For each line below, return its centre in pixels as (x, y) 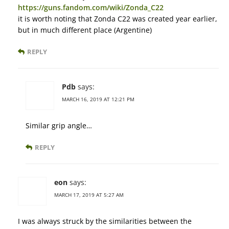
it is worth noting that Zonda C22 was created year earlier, (118, 19)
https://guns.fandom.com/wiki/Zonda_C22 (91, 8)
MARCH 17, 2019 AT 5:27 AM (89, 195)
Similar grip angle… (59, 126)
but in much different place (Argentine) (85, 30)
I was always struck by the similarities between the (105, 221)
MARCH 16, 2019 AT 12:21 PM (98, 99)
